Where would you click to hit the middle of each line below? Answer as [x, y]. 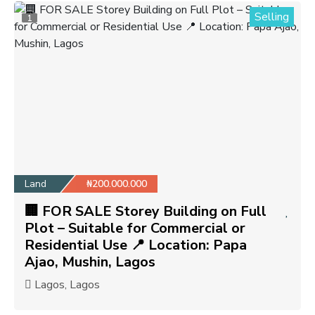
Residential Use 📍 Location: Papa [136, 245]
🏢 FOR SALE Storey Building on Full [146, 211]
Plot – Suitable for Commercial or [135, 228]
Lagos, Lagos [66, 284]
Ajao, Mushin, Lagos [90, 262]
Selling [272, 17]
